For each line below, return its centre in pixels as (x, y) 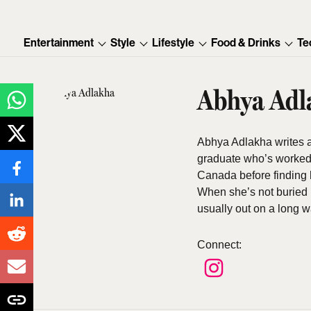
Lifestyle (174, 43)
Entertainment (59, 43)
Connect (218, 245)
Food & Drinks (246, 43)
